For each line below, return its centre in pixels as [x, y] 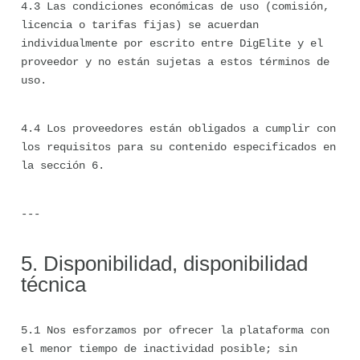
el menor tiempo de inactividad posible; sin [159, 349]
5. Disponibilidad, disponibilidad [164, 264]
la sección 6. [63, 166]
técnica [53, 284]
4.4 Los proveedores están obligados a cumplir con [178, 129]
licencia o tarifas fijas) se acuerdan [140, 25]
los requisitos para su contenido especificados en [178, 147]
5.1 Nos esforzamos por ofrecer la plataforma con [175, 330]
